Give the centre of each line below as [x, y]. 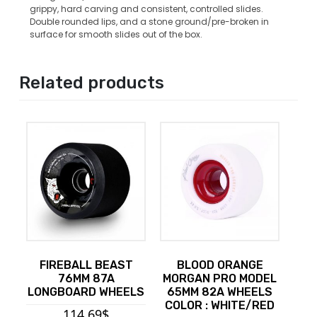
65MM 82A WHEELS [220, 292]
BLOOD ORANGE [220, 265]
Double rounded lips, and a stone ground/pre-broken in [149, 21]
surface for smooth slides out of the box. [116, 34]
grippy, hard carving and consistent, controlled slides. [146, 8]
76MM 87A [86, 278]
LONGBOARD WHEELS [86, 292]
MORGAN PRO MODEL [220, 278]
